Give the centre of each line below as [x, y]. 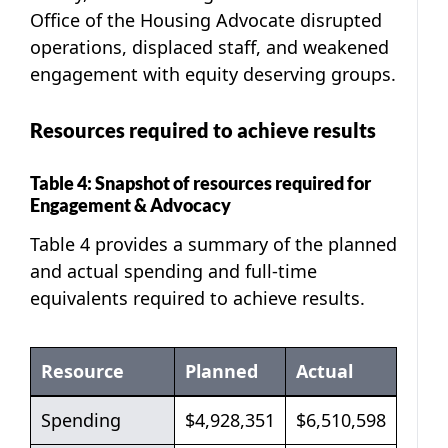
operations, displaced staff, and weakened [209, 46]
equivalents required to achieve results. [197, 297]
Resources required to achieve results [203, 129]
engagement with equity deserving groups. [213, 73]
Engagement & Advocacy [130, 204]
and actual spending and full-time [173, 270]
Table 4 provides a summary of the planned [213, 243]
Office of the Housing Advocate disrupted [206, 19]
